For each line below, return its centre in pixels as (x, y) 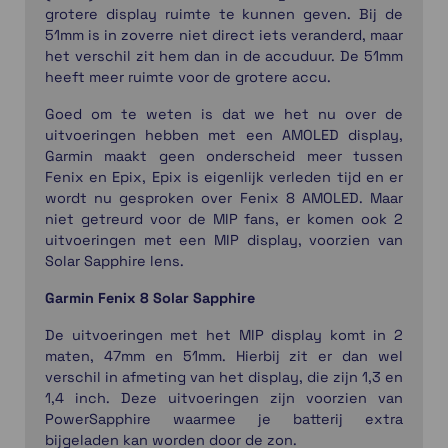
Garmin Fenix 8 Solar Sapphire (150, 298)
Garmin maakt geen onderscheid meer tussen (224, 156)
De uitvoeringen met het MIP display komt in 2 (224, 335)
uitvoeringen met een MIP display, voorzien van (224, 240)
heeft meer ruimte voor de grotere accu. (188, 77)
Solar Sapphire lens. (114, 261)
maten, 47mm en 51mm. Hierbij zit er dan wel (224, 356)
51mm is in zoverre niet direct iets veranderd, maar (224, 35)
